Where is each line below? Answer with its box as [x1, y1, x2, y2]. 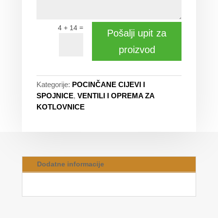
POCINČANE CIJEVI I [72, 80, 145, 89]
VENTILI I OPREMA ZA [77, 91, 154, 100]
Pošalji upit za [107, 27, 167, 38]
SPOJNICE [36, 91, 73, 100]
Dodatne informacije [36, 160, 104, 168]
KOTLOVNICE [36, 102, 85, 111]
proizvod [118, 44, 155, 55]
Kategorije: [36, 80, 70, 89]
